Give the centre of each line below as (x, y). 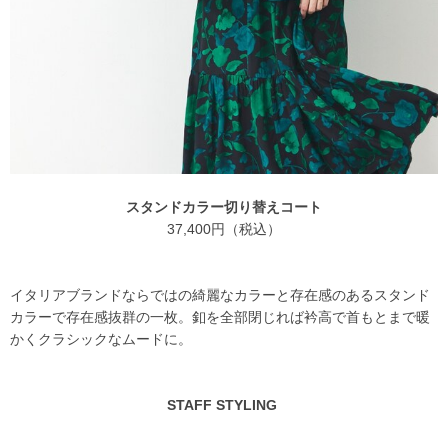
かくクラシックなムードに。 (101, 339)
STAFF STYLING (221, 405)
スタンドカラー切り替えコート (224, 207)
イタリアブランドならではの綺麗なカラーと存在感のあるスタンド (220, 295)
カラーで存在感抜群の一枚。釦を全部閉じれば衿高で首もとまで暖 (220, 317)
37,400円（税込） (224, 229)
